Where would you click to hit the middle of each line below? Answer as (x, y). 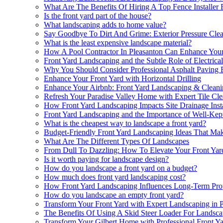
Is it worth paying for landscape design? (106, 159)
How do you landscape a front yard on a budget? (120, 168)
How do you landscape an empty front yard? (114, 195)
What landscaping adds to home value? (105, 24)
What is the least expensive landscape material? (118, 42)
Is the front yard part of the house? (98, 15)
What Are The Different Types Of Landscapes (116, 141)
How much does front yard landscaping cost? (115, 177)
